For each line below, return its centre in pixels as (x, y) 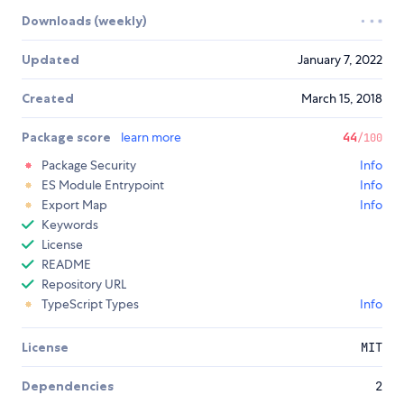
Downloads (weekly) (84, 21)
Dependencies (68, 386)
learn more (151, 138)
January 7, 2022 (340, 60)
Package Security (89, 165)
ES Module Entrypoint (103, 185)
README (66, 265)
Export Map (74, 205)
